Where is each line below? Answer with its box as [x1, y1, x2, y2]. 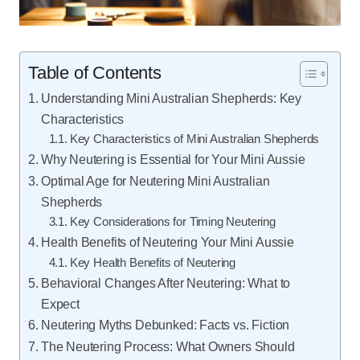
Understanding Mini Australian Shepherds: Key [40, 90, 301, 105]
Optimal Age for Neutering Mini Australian [40, 173, 270, 188]
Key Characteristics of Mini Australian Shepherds [69, 132, 320, 145]
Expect [40, 296, 80, 311]
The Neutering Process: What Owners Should [40, 338, 295, 354]
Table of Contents [28, 62, 162, 83]
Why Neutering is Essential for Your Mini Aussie [40, 151, 305, 166]
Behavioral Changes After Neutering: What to [40, 275, 291, 290]
